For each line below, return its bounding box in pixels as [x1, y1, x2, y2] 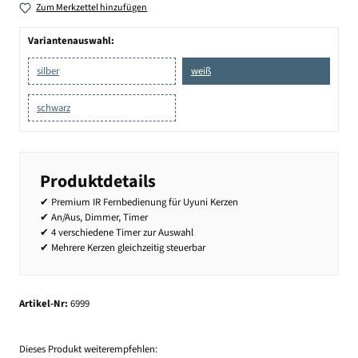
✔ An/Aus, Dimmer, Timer [40, 210, 148, 225]
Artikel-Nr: [19, 296, 70, 311]
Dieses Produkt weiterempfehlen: [19, 342, 157, 356]
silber [37, 63, 59, 78]
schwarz [37, 100, 70, 115]
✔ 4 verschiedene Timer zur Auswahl [40, 225, 193, 241]
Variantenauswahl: [28, 33, 114, 48]
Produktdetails [40, 169, 156, 195]
